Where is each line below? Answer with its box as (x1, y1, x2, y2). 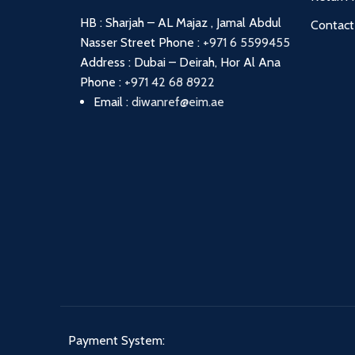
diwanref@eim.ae (132, 94, 224, 109)
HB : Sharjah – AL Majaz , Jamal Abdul (80, 14, 281, 30)
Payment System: (68, 332, 165, 348)
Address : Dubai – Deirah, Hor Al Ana (80, 54, 281, 70)
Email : (94, 94, 132, 109)
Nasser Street (80, 34, 158, 50)
